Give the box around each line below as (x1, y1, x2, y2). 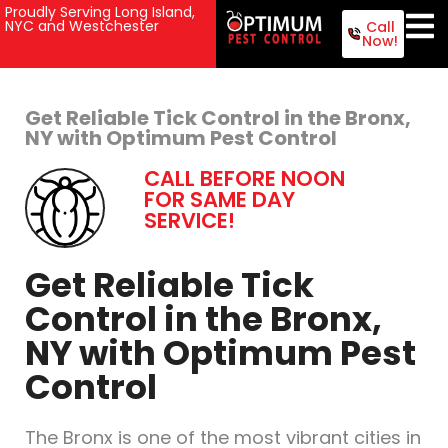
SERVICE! (144, 206, 236, 235)
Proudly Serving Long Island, (5, 2, 195, 22)
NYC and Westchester (5, 16, 159, 36)
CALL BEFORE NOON (144, 164, 346, 193)
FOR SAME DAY (144, 185, 296, 214)
